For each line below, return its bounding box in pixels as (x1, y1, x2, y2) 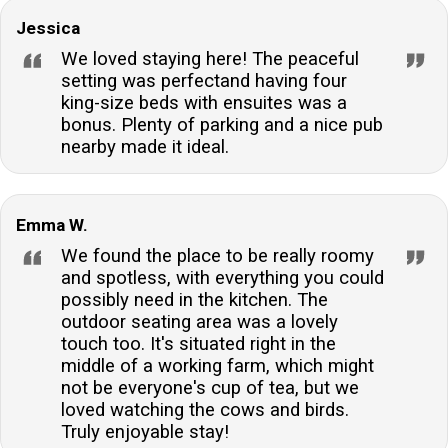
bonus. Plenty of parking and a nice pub (61, 113, 383, 136)
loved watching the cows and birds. (61, 398, 349, 421)
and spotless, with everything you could (61, 266, 384, 289)
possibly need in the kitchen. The (61, 288, 328, 311)
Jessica (16, 17, 80, 38)
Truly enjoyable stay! (61, 420, 229, 443)
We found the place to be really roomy (61, 244, 374, 267)
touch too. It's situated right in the (61, 332, 336, 355)
